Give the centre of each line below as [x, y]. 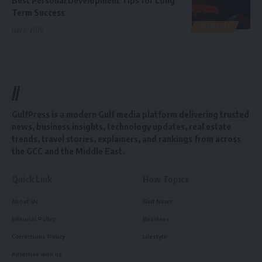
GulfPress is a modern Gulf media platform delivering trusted [130, 114]
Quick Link [32, 179]
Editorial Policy [34, 218]
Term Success [38, 12]
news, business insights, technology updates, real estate [121, 126]
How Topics [166, 179]
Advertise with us [37, 254]
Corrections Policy [38, 236]
